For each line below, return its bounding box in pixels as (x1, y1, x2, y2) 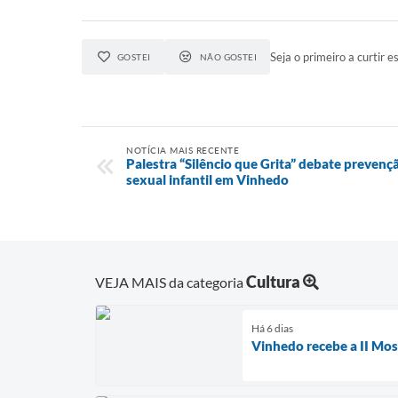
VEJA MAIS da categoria (95, 273, 246, 291)
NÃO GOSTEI (199, 52, 258, 62)
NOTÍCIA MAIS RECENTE (126, 145, 239, 155)
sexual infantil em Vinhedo (126, 171, 289, 187)
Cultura (246, 271, 300, 291)
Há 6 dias (251, 321, 293, 335)
